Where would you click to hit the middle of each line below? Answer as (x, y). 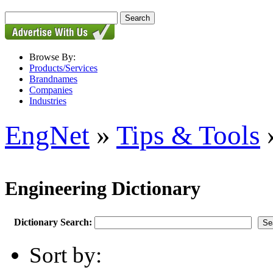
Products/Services (63, 68)
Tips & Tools (188, 136)
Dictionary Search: (53, 222)
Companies (51, 90)
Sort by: (66, 255)
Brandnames (53, 79)
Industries (48, 101)
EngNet (47, 136)
